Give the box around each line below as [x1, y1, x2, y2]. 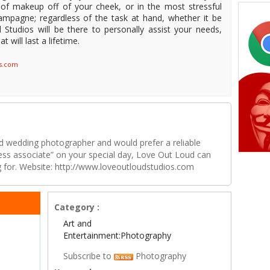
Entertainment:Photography [63, 230, 172, 242]
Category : [54, 201, 100, 213]
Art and [63, 218, 92, 230]
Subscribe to [63, 250, 115, 262]
